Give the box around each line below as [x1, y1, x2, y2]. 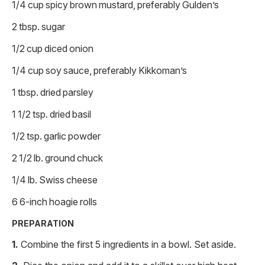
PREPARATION [12, 218, 74, 228]
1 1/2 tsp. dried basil [12, 108, 91, 120]
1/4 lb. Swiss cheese [12, 173, 98, 186]
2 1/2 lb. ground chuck [12, 151, 103, 164]
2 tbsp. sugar [12, 20, 65, 33]
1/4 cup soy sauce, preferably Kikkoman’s [12, 64, 187, 76]
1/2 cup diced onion [12, 42, 93, 54]
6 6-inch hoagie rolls [12, 195, 97, 208]
